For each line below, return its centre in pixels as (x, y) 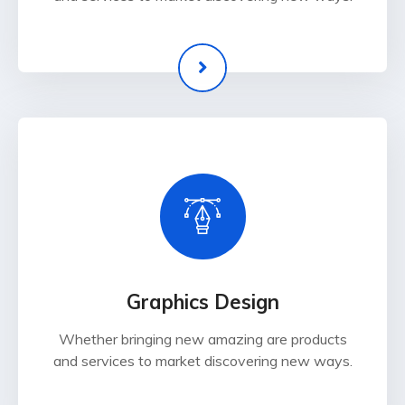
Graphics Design (202, 302)
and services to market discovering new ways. (202, 361)
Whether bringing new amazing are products (202, 339)
